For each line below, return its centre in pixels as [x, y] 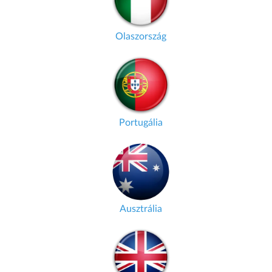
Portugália [141, 123]
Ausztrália [141, 209]
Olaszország [141, 36]
